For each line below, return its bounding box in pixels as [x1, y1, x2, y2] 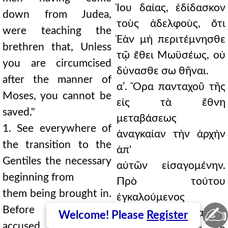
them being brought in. [3, 188, 111, 199]
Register [147, 210, 188, 221]
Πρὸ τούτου [117, 176, 225, 187]
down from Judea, [3, 9, 111, 20]
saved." [3, 107, 35, 118]
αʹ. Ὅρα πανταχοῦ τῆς [117, 81, 225, 92]
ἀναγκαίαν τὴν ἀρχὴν [117, 129, 225, 139]
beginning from [3, 172, 74, 183]
